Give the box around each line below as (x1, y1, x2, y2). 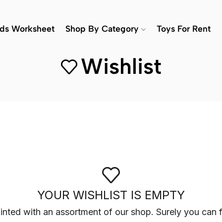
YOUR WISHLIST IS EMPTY (37, 187, 185, 202)
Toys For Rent (156, 23, 211, 34)
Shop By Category (65, 23, 139, 34)
